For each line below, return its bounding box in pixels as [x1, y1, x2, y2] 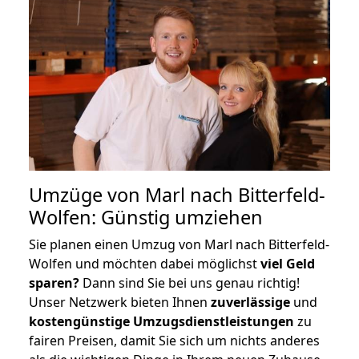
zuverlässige [211, 292, 290, 311]
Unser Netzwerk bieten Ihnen [29, 292, 211, 311]
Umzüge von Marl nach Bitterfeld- [29, 181, 325, 208]
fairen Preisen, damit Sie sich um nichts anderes [29, 331, 320, 349]
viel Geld [260, 254, 315, 272]
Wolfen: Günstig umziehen [29, 204, 263, 230]
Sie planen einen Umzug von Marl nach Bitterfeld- [29, 235, 329, 253]
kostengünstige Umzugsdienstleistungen [29, 312, 294, 330]
